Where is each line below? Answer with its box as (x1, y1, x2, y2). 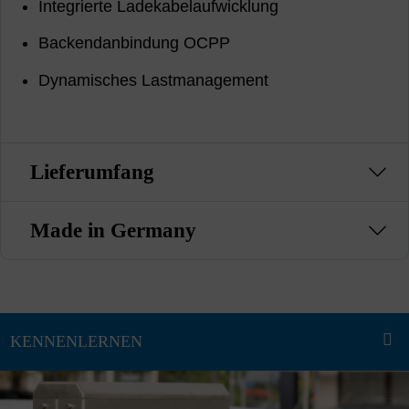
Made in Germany (29, 217, 196, 242)
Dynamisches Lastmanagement (38, 70, 269, 89)
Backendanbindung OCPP (38, 34, 231, 53)
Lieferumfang (29, 159, 154, 184)
